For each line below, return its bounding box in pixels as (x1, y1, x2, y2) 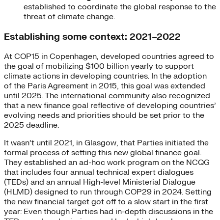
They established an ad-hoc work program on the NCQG (4, 158, 210, 168)
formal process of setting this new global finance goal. (4, 148, 201, 158)
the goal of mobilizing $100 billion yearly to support (4, 61, 194, 72)
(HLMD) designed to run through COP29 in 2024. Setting (4, 187, 212, 197)
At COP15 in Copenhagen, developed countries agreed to (4, 52, 214, 62)
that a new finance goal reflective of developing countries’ (4, 101, 216, 111)
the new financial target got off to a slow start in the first (4, 197, 208, 207)
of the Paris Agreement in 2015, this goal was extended (4, 81, 205, 91)
